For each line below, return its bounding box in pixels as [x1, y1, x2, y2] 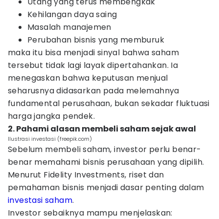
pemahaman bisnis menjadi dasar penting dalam [8, 182, 204, 193]
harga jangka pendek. [8, 110, 95, 122]
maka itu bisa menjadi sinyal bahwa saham [8, 47, 179, 58]
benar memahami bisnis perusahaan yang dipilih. [8, 156, 204, 168]
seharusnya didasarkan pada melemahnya [8, 85, 179, 96]
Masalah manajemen [27, 22, 111, 33]
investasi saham [8, 195, 73, 206]
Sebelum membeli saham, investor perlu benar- [8, 144, 201, 155]
